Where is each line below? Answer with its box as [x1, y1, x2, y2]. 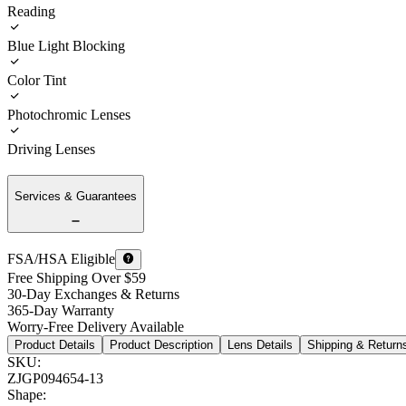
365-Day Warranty [7, 302, 114, 318]
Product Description [110, 337, 213, 352]
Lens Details [227, 337, 293, 352]
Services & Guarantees [14, 188, 137, 203]
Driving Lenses [7, 140, 95, 157]
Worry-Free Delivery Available [7, 318, 184, 334]
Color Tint [7, 72, 66, 88]
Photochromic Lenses [7, 106, 130, 122]
